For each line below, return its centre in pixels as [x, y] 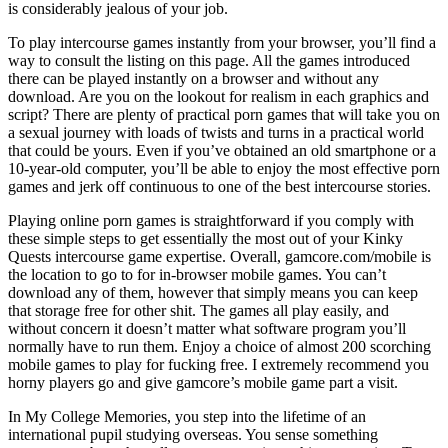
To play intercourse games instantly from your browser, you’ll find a [222, 42]
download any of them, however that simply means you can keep [213, 292]
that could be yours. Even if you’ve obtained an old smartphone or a [222, 150]
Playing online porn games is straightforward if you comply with [211, 220]
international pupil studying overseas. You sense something [193, 434]
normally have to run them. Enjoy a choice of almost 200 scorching [219, 346]
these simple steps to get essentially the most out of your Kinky [205, 238]
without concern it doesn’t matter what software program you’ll [207, 328]
